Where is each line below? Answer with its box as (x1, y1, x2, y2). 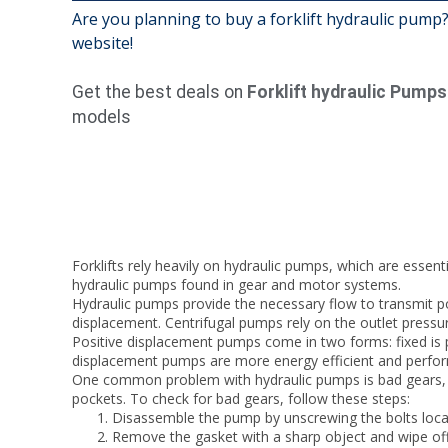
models (72, 106, 135, 127)
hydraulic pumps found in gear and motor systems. (72, 274, 401, 294)
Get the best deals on (72, 81, 247, 102)
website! (72, 31, 133, 54)
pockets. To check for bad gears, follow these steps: (72, 388, 410, 408)
